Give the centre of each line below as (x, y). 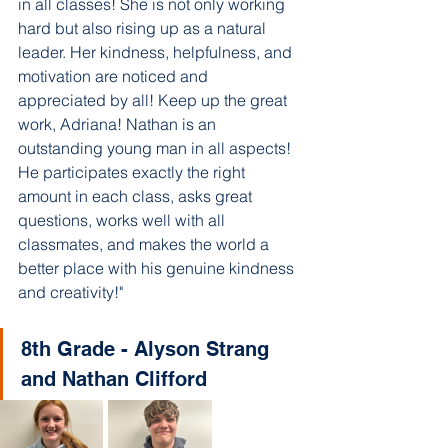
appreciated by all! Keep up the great (154, 100)
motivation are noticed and (115, 76)
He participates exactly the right (133, 172)
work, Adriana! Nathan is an (119, 124)
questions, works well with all (123, 220)
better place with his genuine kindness (158, 268)
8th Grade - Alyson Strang (148, 349)
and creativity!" (72, 292)
